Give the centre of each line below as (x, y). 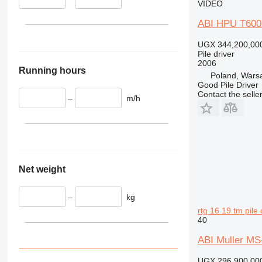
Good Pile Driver (228, 85)
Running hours (52, 70)
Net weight (42, 170)
